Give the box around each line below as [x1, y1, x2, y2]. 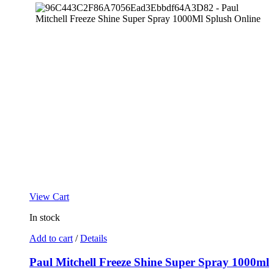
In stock [29, 212, 60, 223]
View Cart [29, 191, 69, 202]
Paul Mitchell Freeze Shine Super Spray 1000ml [29, 255, 269, 268]
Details [80, 232, 107, 243]
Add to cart [29, 232, 73, 243]
